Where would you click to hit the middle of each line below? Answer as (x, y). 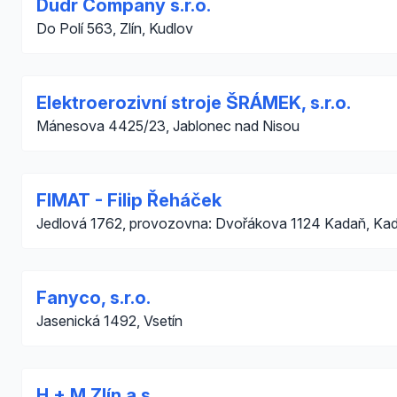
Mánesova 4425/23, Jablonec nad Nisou (168, 126)
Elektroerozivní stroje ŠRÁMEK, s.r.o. (194, 103)
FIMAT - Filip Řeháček (129, 200)
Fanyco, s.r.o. (93, 298)
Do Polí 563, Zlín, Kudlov (115, 28)
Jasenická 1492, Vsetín (109, 321)
